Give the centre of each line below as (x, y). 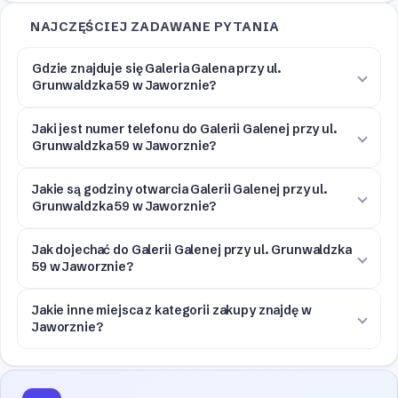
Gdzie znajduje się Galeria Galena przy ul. (157, 69)
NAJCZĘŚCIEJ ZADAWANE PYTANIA (155, 27)
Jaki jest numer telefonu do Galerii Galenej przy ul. (185, 129)
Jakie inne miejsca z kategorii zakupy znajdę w (172, 310)
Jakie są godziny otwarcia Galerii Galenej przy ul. (180, 190)
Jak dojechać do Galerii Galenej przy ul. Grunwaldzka (192, 250)
